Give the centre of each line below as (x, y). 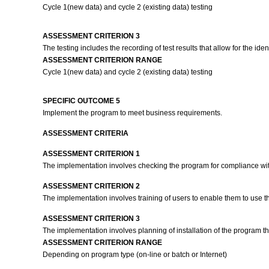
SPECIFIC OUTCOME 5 (81, 101)
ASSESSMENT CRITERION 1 (91, 154)
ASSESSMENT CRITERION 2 (91, 186)
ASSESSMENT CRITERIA (85, 133)
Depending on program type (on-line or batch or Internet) (134, 255)
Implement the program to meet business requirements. (133, 113)
